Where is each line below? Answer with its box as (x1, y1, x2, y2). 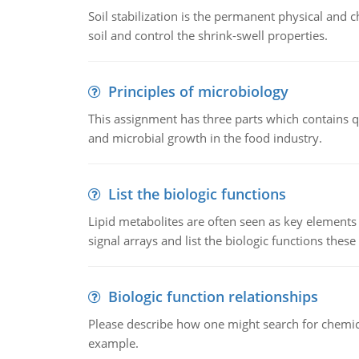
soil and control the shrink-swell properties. (87, 27, 328, 43)
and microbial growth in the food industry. (87, 130, 322, 146)
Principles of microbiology (107, 82, 288, 101)
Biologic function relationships (107, 287, 318, 306)
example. (87, 335, 139, 351)
